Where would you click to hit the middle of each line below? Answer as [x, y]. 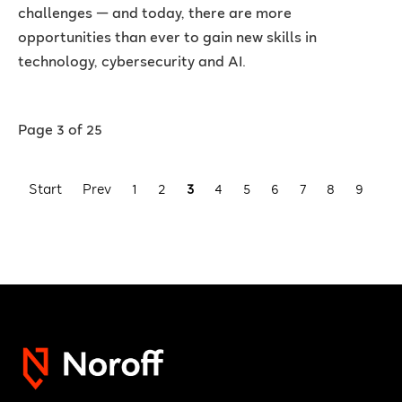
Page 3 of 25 [60, 132]
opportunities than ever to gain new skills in [167, 39]
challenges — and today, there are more [155, 15]
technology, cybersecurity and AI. [132, 64]
